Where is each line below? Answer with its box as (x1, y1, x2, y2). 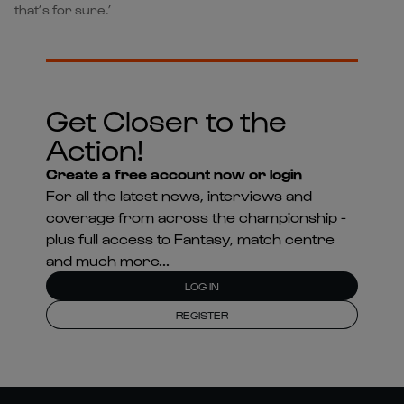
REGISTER (175, 308, 228, 321)
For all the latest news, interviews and (45, 186, 312, 204)
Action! (45, 130, 143, 166)
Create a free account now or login (45, 164, 302, 182)
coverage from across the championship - (45, 207, 346, 225)
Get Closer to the (45, 101, 287, 137)
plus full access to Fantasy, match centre (45, 229, 335, 247)
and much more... (45, 251, 170, 269)
